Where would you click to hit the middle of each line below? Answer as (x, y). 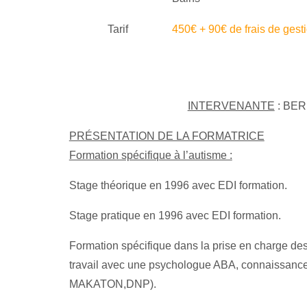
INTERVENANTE (231, 106)
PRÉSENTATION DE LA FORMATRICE (167, 136)
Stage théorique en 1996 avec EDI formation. (178, 185)
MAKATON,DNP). (112, 284)
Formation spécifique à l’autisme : (150, 155)
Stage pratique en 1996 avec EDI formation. (175, 215)
